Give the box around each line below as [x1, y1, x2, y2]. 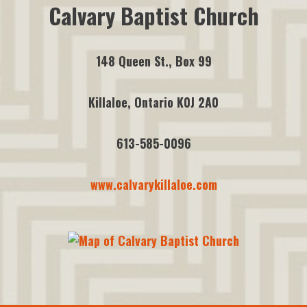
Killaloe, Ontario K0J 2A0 [88, 93, 219, 112]
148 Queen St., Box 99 [95, 52, 212, 71]
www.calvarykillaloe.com [90, 175, 217, 193]
